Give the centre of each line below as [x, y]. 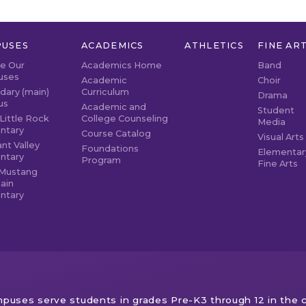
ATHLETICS [214, 45]
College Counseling [125, 118]
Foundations [110, 148]
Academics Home [122, 65]
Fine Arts [278, 163]
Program [101, 160]
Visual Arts [281, 137]
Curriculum [106, 92]
